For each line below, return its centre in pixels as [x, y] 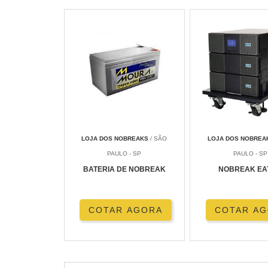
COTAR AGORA [126, 210]
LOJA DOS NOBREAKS [115, 139]
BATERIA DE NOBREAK [124, 170]
